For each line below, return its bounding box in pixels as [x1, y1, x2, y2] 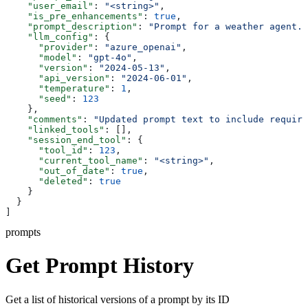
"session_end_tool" [5, 134, 126, 145]
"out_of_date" [5, 165, 110, 176]
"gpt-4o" [88, 52, 132, 63]
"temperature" [5, 82, 110, 93]
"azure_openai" [104, 41, 181, 52]
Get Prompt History [5, 253, 194, 278]
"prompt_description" [5, 21, 137, 32]
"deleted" [5, 175, 88, 186]
